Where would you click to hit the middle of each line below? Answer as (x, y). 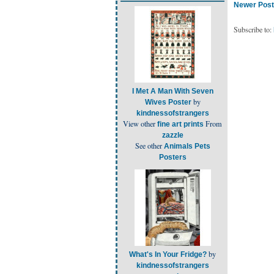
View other (140, 123)
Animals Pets (187, 146)
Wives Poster (168, 102)
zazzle (172, 135)
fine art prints (180, 124)
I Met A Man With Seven (172, 91)
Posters (172, 157)
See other (149, 145)
